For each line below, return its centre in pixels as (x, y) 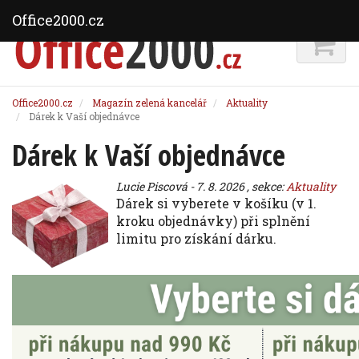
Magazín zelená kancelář (149, 103)
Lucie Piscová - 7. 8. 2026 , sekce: (201, 186)
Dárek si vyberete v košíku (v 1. (216, 203)
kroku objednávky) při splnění (213, 221)
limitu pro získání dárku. (196, 238)
